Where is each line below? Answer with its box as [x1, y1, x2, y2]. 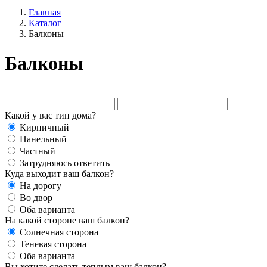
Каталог [29, 18, 61, 29]
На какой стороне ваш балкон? [5, 215, 129, 226]
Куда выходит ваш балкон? [5, 169, 114, 179]
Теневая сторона [20, 239, 86, 250]
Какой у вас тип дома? [5, 110, 96, 121]
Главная [29, 7, 61, 18]
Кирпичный [20, 122, 69, 133]
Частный [20, 146, 55, 157]
